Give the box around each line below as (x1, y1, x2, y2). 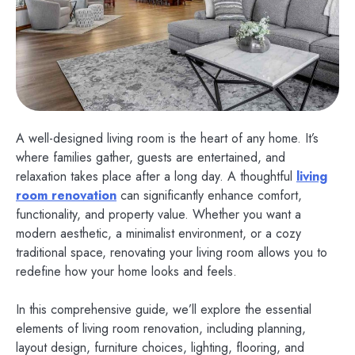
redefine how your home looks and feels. (16, 262, 237, 281)
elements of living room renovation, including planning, (16, 319, 306, 338)
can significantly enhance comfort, (116, 186, 302, 205)
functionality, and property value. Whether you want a (16, 205, 301, 224)
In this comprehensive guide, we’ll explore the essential (16, 300, 311, 319)
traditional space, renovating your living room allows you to (16, 243, 327, 262)
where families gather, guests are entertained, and (16, 148, 285, 167)
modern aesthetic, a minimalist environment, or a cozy (16, 224, 301, 243)
